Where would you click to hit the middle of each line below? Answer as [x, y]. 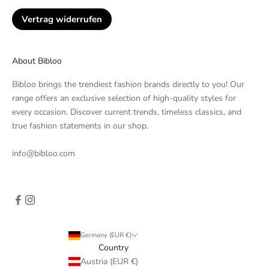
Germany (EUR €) [106, 235]
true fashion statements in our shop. [80, 126]
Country [113, 248]
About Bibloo [37, 61]
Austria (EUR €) [109, 262]
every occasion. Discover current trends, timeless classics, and [127, 112]
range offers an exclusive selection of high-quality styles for [124, 98]
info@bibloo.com [44, 154]
